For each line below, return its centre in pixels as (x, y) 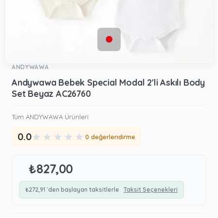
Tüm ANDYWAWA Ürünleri (50, 117)
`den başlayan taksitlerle (83, 189)
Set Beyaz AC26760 (51, 93)
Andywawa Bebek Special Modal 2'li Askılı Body (108, 82)
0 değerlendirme (110, 136)
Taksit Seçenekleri (151, 189)
